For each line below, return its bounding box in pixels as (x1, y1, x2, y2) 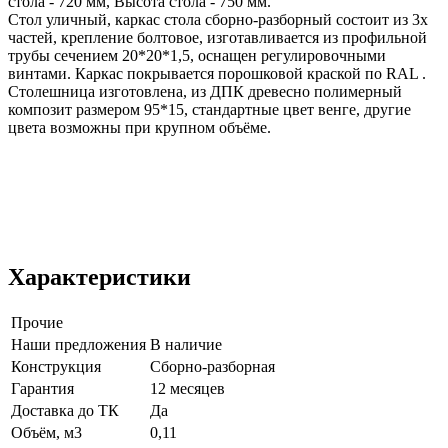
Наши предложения (11, 336, 146, 354)
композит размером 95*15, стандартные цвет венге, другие (8, 100, 411, 118)
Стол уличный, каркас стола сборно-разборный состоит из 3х (8, 10, 428, 28)
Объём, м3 (11, 424, 82, 442)
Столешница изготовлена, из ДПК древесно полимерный (8, 82, 402, 100)
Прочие (11, 314, 63, 332)
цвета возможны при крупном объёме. (8, 118, 271, 136)
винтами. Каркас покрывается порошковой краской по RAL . (8, 64, 426, 82)
